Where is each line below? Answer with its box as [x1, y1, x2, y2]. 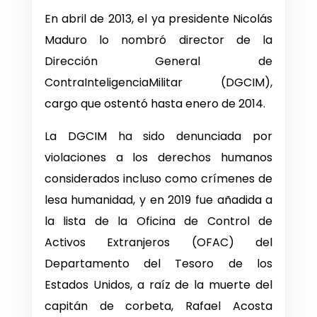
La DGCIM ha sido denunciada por [44, 128, 273, 145]
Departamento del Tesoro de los [44, 255, 273, 272]
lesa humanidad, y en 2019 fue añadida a [44, 192, 273, 209]
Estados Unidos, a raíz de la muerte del [44, 277, 273, 294]
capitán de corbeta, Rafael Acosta [44, 298, 273, 315]
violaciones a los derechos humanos [44, 149, 273, 166]
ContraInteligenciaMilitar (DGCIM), [44, 74, 273, 91]
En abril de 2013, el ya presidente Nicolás [44, 11, 273, 28]
